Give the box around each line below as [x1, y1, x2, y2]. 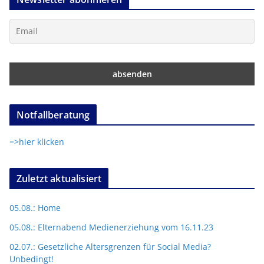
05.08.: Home [9, 202, 61, 214]
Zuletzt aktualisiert [16, 172, 102, 186]
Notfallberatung [16, 108, 90, 122]
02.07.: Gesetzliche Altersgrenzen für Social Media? [9, 241, 211, 253]
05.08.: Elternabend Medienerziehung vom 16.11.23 [9, 222, 213, 233]
